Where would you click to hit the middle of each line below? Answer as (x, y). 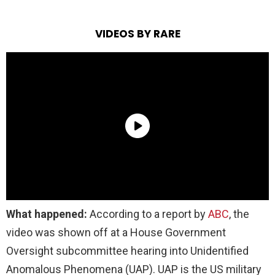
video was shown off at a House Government (116, 232)
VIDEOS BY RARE (137, 33)
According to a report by (148, 214)
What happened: (47, 214)
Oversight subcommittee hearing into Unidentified (127, 250)
